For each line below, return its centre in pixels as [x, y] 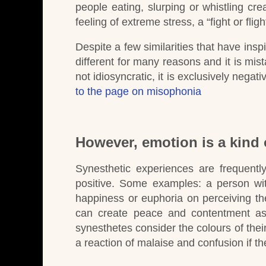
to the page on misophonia [138, 91]
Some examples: [160, 184]
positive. [95, 184]
